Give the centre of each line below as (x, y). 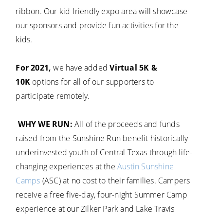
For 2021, (34, 68)
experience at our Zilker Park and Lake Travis (95, 209)
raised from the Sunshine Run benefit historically (102, 138)
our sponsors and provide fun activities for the (97, 26)
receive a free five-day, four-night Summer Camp (101, 195)
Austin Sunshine (146, 167)
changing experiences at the (67, 167)
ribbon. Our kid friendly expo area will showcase (102, 11)
